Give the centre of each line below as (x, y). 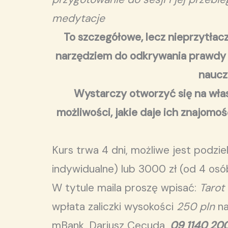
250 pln (196, 207)
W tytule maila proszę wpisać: (126, 188)
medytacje (78, 18)
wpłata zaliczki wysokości (114, 207)
